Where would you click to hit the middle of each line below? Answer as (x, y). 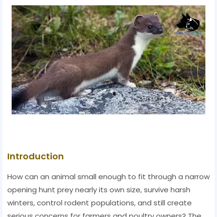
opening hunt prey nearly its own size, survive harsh (99, 190)
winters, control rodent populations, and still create (100, 203)
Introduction (36, 156)
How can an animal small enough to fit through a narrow (108, 177)
